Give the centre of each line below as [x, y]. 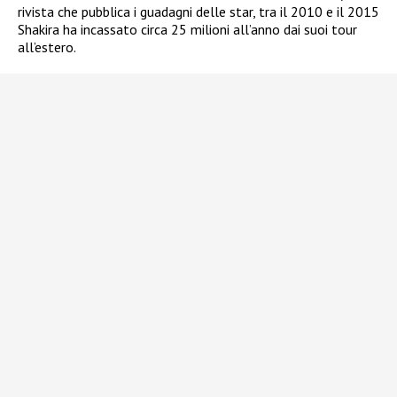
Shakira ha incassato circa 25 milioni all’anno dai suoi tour [187, 29]
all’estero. [47, 47]
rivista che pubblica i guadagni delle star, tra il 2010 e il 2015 [198, 11]
